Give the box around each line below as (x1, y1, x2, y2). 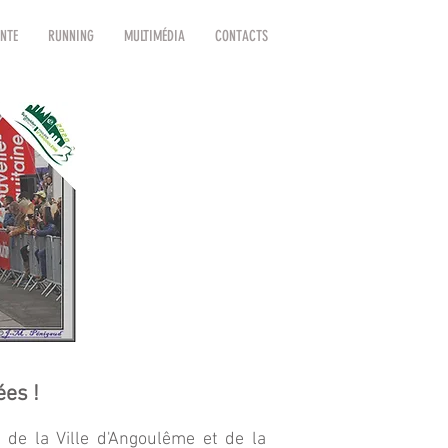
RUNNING (47, 27, 94, 45)
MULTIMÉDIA (123, 27, 185, 45)
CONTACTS (214, 27, 268, 45)
